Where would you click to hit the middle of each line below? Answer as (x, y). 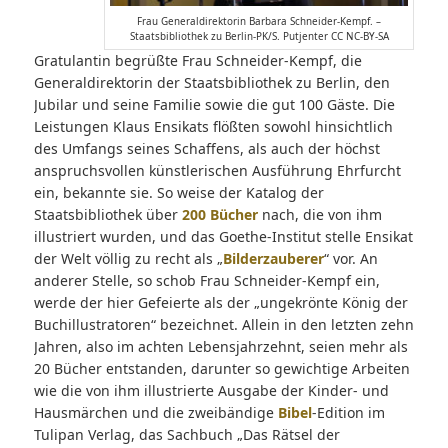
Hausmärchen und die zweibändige (155, 413)
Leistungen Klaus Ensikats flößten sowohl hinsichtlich (213, 127)
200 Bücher (219, 215)
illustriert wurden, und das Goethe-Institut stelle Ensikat (223, 237)
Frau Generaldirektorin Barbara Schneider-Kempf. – (259, 21)
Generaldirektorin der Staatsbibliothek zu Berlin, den (211, 83)
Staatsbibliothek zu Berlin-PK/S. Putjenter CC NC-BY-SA (259, 36)
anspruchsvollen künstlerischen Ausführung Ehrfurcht (217, 171)
